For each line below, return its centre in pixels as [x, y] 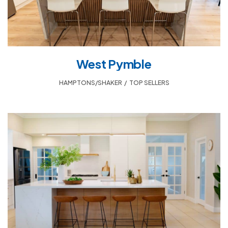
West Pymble [114, 63]
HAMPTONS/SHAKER [90, 82]
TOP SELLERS [149, 82]
